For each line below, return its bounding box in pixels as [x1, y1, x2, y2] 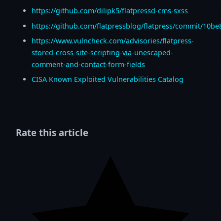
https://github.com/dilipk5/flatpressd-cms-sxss [32, 6, 188, 16]
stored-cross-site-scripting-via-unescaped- [32, 48, 173, 58]
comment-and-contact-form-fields [32, 60, 145, 70]
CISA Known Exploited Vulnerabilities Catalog [32, 74, 184, 84]
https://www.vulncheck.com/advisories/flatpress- [32, 36, 194, 46]
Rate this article [16, 126, 88, 139]
